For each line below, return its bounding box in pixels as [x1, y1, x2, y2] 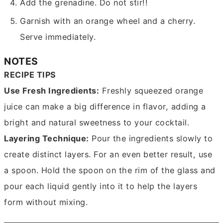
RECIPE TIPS [4, 69, 56, 80]
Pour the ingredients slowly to [89, 133, 213, 143]
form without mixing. [4, 197, 88, 207]
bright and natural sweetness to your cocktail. [4, 117, 190, 127]
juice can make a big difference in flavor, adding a [4, 101, 206, 111]
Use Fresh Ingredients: [4, 85, 100, 96]
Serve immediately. [20, 31, 96, 42]
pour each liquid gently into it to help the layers [4, 181, 198, 191]
